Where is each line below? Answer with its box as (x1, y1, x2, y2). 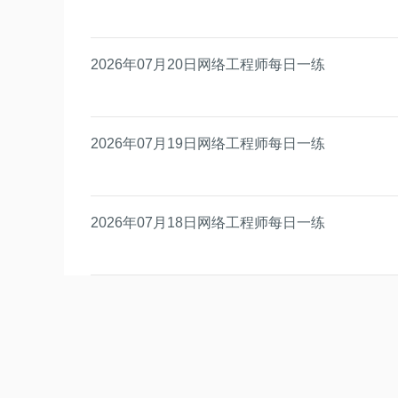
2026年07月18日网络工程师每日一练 (91, 214, 325, 230)
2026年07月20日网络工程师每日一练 (91, 56, 325, 72)
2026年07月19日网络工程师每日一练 (91, 135, 325, 151)
